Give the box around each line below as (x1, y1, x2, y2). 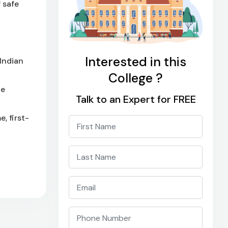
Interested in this (85, 53, 186, 70)
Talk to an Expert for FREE (75, 92, 196, 106)
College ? (108, 69, 163, 87)
